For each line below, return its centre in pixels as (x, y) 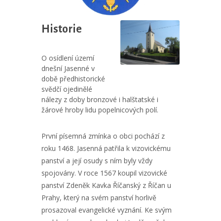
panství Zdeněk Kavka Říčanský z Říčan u (106, 185)
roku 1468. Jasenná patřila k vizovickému (106, 148)
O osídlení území (68, 58)
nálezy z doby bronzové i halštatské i (100, 99)
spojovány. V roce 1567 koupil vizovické (104, 173)
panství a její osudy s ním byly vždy (97, 161)
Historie (62, 29)
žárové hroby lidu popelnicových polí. (100, 110)
